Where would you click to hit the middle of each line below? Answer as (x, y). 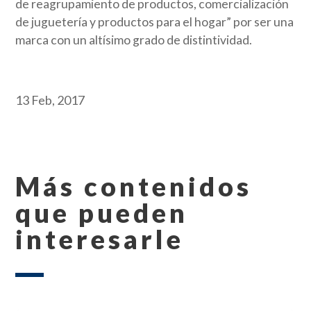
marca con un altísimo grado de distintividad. (134, 40)
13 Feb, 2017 (50, 100)
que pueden (102, 212)
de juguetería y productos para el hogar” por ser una (155, 22)
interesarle (100, 238)
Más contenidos (134, 186)
